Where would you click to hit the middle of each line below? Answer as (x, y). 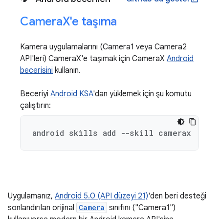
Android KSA (72, 94)
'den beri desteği (177, 196)
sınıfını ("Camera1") (141, 208)
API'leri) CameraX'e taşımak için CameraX (93, 59)
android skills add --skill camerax (112, 133)
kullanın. (67, 70)
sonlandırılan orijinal (42, 208)
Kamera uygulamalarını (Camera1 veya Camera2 (103, 47)
